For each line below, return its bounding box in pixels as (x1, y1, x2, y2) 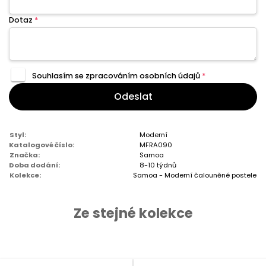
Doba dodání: (9, 160, 60, 170)
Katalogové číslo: (9, 140, 74, 150)
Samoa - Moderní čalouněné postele (133, 170, 256, 180)
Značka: (9, 150, 40, 160)
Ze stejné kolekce (73, 204, 193, 223)
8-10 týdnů (140, 160, 177, 170)
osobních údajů (139, 71, 200, 81)
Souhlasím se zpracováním (31, 71, 140, 81)
